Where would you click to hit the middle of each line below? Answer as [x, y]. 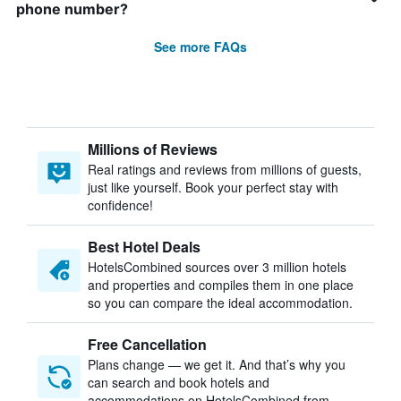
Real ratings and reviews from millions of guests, [225, 169]
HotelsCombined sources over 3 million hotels [217, 267]
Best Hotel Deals [144, 247]
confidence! [120, 205]
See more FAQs [200, 47]
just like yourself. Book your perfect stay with [213, 187]
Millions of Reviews [153, 149]
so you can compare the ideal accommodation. [220, 303]
